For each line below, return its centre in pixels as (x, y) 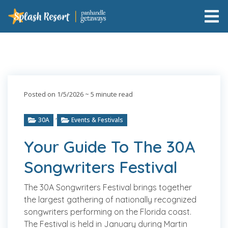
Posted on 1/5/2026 (54, 94)
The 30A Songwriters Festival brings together (108, 187)
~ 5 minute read (108, 94)
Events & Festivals (97, 120)
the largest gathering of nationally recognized (110, 199)
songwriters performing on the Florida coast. (108, 212)
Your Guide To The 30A (110, 147)
